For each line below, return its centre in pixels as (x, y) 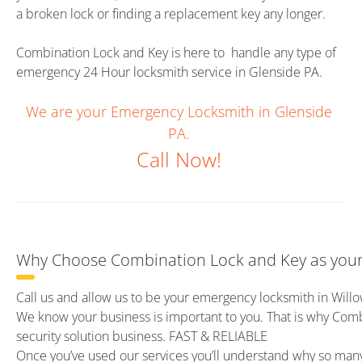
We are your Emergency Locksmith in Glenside (179, 112)
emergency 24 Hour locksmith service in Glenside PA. (169, 72)
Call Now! (179, 160)
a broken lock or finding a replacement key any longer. (171, 14)
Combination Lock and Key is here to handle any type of (176, 53)
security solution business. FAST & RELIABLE (142, 336)
